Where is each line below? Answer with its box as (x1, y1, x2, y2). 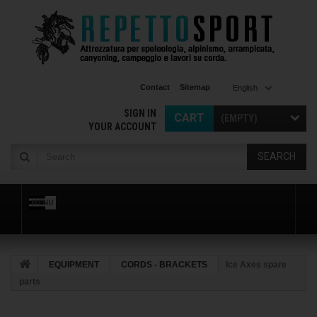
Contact (139, 83, 170, 91)
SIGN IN (124, 108, 156, 119)
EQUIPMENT (49, 260, 99, 270)
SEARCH (258, 151, 296, 162)
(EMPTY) (221, 113, 258, 124)
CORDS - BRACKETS (121, 260, 207, 270)
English (232, 83, 258, 92)
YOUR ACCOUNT (88, 121, 156, 132)
